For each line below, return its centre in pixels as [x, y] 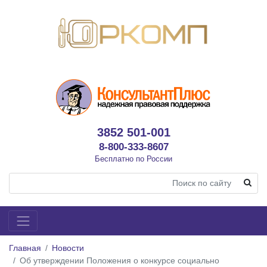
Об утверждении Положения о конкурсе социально [119, 260]
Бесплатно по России [133, 159]
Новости [68, 248]
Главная [25, 248]
